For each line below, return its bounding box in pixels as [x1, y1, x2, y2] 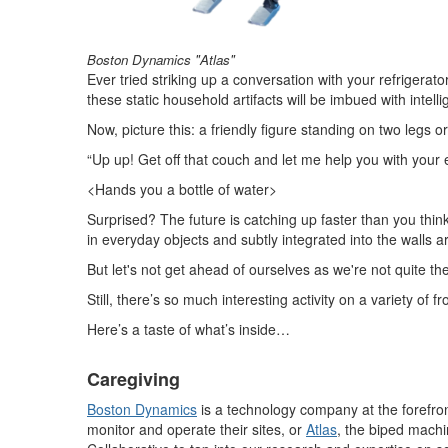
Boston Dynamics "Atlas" [87, 50, 235, 69]
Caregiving [87, 366, 180, 392]
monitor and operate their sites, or [87, 419, 306, 439]
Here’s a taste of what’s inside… [87, 319, 290, 339]
